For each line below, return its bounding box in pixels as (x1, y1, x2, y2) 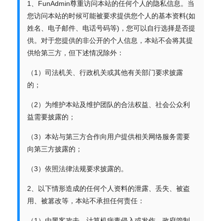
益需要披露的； (27, 113, 75, 121)
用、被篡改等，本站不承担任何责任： (27, 197, 145, 205)
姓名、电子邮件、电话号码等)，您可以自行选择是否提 (27, 24, 195, 32)
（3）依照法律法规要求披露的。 (27, 165, 128, 173)
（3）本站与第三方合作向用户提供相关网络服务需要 (27, 133, 190, 141)
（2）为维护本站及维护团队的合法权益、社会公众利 (27, 101, 190, 109)
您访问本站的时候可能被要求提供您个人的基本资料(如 (27, 12, 195, 20)
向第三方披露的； (27, 145, 82, 153)
